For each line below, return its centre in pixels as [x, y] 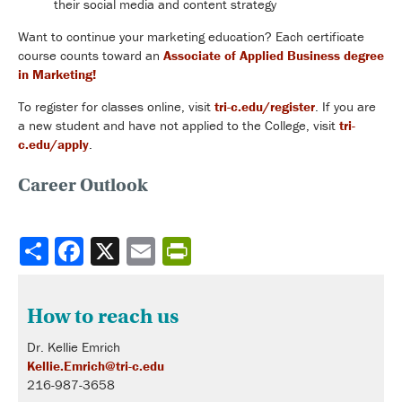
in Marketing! [57, 74]
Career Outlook [83, 185]
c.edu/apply [53, 144]
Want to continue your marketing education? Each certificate [191, 36]
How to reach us [103, 315]
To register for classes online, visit [116, 106]
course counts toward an [91, 55]
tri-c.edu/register [265, 106]
